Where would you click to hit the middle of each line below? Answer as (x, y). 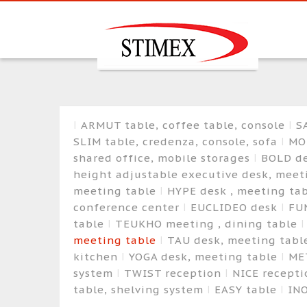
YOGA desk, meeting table (205, 256)
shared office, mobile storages (163, 158)
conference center (128, 207)
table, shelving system (140, 289)
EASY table (247, 289)
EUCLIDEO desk (235, 207)
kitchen (97, 256)
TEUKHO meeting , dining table (208, 223)
